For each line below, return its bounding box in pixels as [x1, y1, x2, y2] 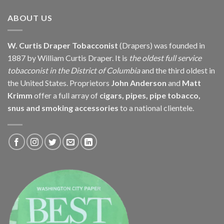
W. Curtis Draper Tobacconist [7, 40, 118, 50]
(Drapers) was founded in [118, 40, 205, 50]
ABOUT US [7, 13, 52, 23]
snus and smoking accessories [7, 102, 120, 112]
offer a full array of [32, 90, 99, 100]
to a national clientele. [120, 102, 194, 112]
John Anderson [111, 77, 166, 87]
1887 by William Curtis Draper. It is [7, 52, 129, 62]
